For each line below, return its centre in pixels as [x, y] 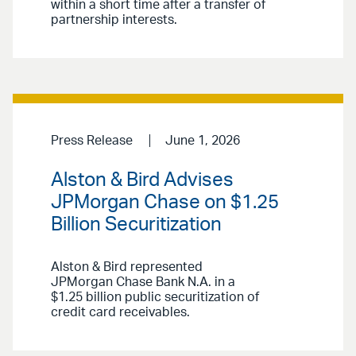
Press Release [92, 141]
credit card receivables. [120, 313]
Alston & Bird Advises [142, 181]
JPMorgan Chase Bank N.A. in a [143, 282]
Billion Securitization [136, 225]
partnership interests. [114, 20]
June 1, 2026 [202, 141]
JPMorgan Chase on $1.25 [165, 203]
